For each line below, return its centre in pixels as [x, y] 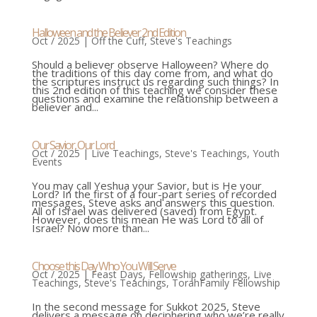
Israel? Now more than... [90, 228]
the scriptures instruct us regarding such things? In [155, 82]
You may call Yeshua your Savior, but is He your [146, 186]
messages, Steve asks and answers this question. [153, 203]
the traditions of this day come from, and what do [152, 73]
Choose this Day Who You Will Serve [103, 266]
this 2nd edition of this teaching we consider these [154, 90]
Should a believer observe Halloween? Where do [150, 65]
